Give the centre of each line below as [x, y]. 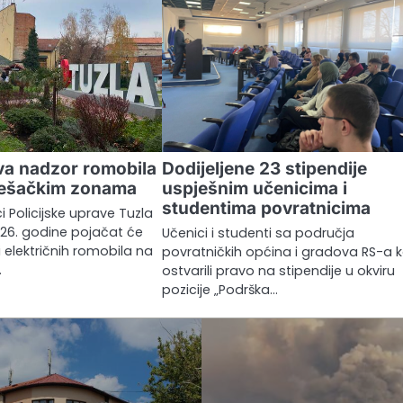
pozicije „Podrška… [220, 289]
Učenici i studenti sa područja [259, 233]
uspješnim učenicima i [255, 188]
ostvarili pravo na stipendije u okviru [279, 270]
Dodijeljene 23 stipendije [265, 168]
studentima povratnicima [267, 208]
